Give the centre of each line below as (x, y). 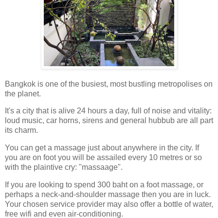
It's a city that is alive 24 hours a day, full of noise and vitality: (108, 111)
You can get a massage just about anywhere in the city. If (102, 148)
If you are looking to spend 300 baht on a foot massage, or (104, 185)
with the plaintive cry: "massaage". (64, 167)
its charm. (22, 130)
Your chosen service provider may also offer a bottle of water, (109, 204)
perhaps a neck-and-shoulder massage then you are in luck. (108, 195)
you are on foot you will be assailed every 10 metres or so (103, 158)
